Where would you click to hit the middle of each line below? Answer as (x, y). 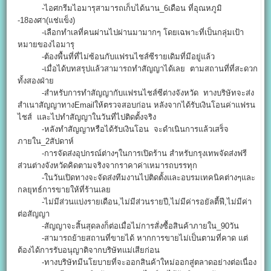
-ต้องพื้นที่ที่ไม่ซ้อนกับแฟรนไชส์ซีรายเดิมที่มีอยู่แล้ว (116, 57)
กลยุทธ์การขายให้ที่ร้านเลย (64, 190)
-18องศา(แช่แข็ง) (47, 21)
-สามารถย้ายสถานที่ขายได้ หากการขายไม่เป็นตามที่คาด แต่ (133, 238)
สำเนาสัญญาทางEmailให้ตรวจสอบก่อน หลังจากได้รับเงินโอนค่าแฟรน (137, 105)
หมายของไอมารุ (46, 45)
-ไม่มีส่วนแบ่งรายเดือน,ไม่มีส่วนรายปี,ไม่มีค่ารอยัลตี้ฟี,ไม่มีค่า (135, 202)
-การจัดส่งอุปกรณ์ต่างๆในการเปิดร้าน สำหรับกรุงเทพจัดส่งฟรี (134, 154)
